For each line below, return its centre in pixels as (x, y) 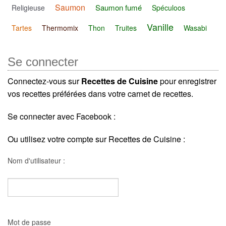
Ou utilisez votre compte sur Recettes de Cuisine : (96, 139)
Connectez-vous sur (44, 81)
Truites (126, 28)
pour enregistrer (187, 81)
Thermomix (60, 28)
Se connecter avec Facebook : (62, 116)
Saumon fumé (119, 8)
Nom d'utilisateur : (36, 160)
